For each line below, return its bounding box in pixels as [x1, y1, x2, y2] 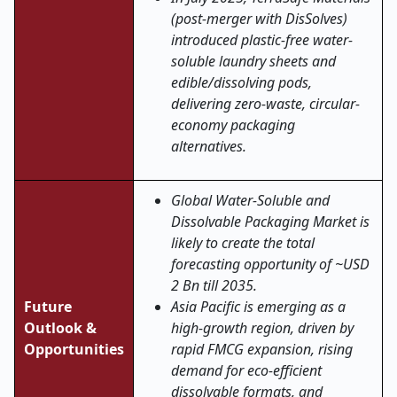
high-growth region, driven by [171, 318, 354, 338]
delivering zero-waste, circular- [171, 94, 360, 113]
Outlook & [24, 318, 97, 338]
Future [24, 297, 72, 316]
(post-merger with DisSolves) [171, 9, 347, 28]
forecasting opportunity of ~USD [171, 254, 370, 274]
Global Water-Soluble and [171, 191, 330, 210]
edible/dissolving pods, [171, 73, 312, 92]
